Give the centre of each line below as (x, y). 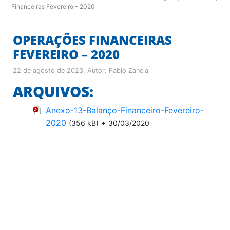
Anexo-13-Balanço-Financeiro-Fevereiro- (125, 110)
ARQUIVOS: (53, 91)
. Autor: (96, 70)
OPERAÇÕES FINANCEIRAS (92, 40)
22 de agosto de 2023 (48, 70)
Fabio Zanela (129, 70)
